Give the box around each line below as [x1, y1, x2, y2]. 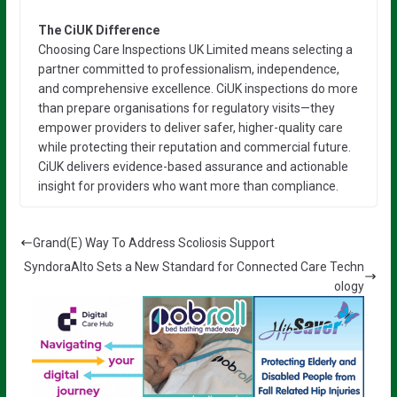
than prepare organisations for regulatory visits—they [37, 100, 335, 115]
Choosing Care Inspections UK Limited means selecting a [37, 42, 353, 57]
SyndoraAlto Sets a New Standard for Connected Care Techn [24, 259, 365, 274]
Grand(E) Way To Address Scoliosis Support [32, 235, 275, 250]
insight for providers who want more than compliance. [37, 178, 339, 193]
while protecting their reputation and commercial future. [37, 139, 351, 154]
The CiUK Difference [37, 22, 160, 37]
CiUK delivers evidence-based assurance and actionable [37, 159, 348, 174]
